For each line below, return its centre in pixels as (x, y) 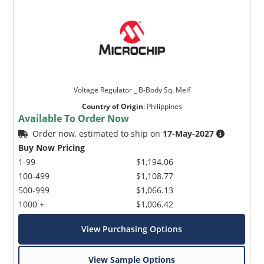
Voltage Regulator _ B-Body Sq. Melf (132, 90)
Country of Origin (112, 106)
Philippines (164, 106)
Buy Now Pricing (52, 147)
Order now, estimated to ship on (98, 133)
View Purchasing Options (132, 229)
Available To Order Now (74, 118)
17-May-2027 (189, 133)
